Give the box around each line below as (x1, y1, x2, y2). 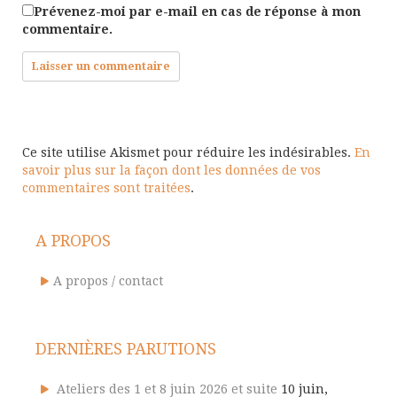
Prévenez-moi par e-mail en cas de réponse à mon (34, 4, 361, 19)
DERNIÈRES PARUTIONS (35, 339, 216, 358)
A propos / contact (53, 273, 163, 288)
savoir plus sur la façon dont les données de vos (22, 162, 321, 177)
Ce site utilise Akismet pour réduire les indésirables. (22, 144, 354, 160)
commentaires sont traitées (22, 180, 191, 195)
